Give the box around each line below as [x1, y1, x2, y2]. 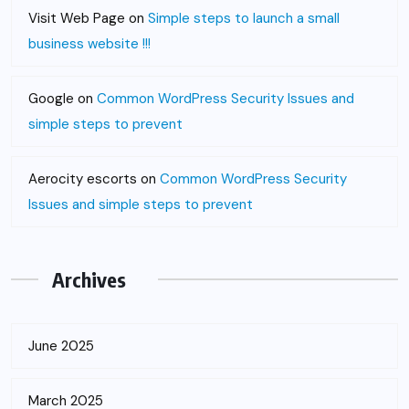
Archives [52, 266, 126, 292]
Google [28, 89, 74, 108]
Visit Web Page [28, 8, 125, 27]
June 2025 [28, 336, 94, 355]
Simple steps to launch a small [148, 8, 340, 27]
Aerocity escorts [28, 169, 137, 188]
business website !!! [28, 34, 151, 53]
